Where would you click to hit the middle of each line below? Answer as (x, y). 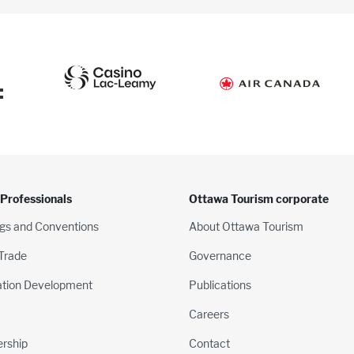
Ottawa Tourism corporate (259, 198)
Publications (220, 284)
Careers (209, 314)
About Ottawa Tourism (246, 226)
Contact (209, 343)
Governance (220, 255)
